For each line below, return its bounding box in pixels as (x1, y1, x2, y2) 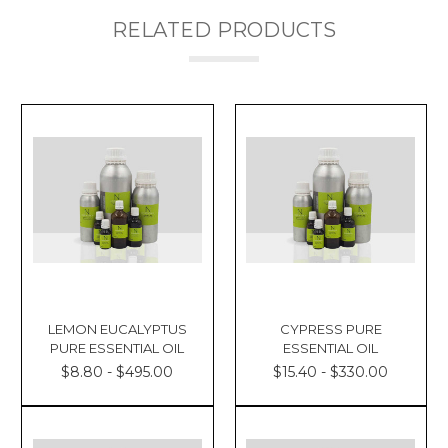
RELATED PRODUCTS (111, 17, 337, 42)
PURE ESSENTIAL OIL (50, 340, 185, 357)
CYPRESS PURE (279, 321, 382, 338)
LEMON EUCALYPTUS (47, 321, 187, 338)
